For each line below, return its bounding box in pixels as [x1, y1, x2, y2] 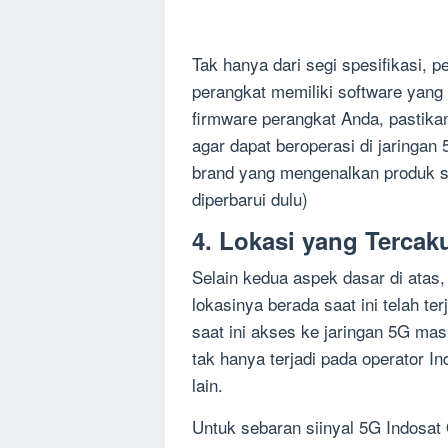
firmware [192, 105, 262, 131]
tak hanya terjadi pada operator [192, 345, 429, 371]
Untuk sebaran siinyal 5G [192, 414, 386, 440]
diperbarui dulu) [192, 186, 308, 212]
